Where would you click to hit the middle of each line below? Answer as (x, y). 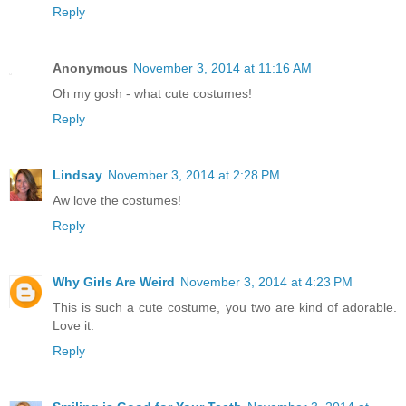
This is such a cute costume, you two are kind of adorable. (225, 307)
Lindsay (77, 174)
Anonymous (90, 68)
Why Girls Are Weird (114, 281)
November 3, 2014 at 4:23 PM (266, 281)
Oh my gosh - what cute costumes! (152, 93)
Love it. (73, 325)
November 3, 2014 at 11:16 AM (222, 68)
